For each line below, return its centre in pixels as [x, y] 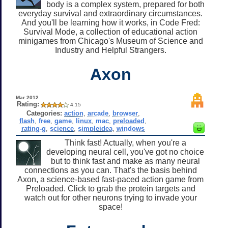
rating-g [34, 128]
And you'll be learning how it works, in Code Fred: [110, 22]
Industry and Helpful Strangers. [110, 50]
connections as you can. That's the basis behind [110, 170]
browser [125, 113]
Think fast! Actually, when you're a [125, 142]
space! [110, 207]
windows [131, 128]
